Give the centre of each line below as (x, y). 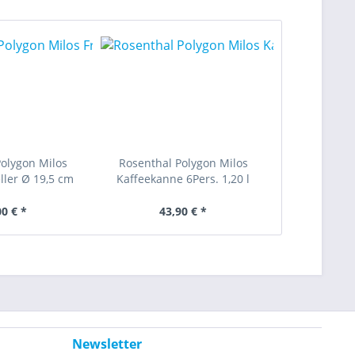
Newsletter (107, 344)
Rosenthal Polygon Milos (183, 163)
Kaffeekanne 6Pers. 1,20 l (183, 179)
